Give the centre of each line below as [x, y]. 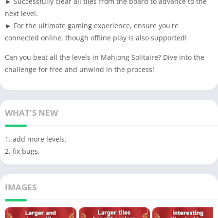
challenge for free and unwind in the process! [80, 69]
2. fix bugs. [22, 151]
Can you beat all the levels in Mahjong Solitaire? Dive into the [105, 57]
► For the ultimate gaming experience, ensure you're [92, 25]
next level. [21, 13]
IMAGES [21, 187]
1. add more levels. [36, 139]
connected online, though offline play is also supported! [96, 37]
